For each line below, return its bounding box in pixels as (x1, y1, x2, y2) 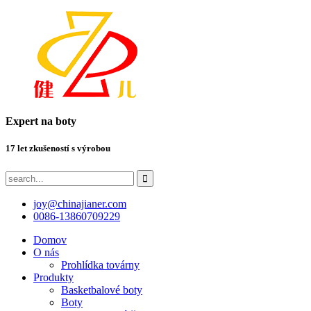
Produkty (33, 271, 74, 283)
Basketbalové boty (61, 283, 142, 296)
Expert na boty (6, 115, 76, 128)
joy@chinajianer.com (33, 197, 126, 210)
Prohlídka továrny (61, 258, 140, 271)
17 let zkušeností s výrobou (6, 143, 110, 154)
